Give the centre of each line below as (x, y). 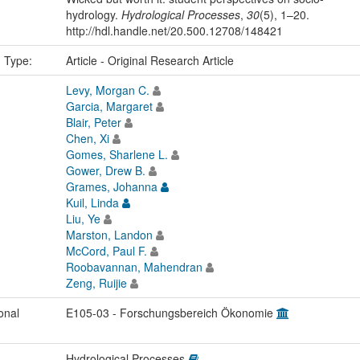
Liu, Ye (83, 219)
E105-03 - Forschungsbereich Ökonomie (171, 313)
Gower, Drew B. (105, 171)
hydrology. (93, 15)
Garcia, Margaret (109, 106)
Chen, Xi (87, 139)
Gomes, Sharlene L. (117, 155)
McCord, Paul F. (106, 251)
